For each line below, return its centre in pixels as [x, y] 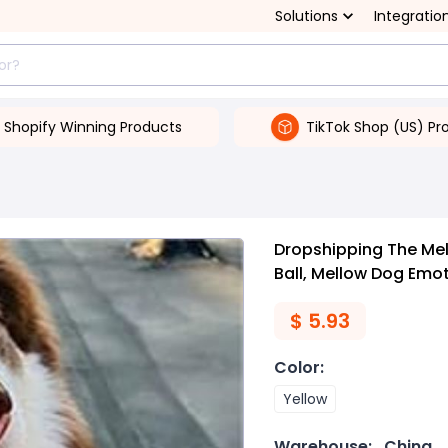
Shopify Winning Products [92, 126]
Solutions [306, 16]
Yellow [305, 399]
